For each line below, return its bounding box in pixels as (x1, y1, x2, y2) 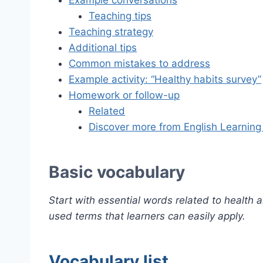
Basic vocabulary (49, 162, 185, 183)
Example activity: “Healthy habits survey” (69, 73, 261, 86)
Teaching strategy (69, 26, 153, 38)
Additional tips (69, 42, 137, 54)
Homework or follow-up (69, 89, 180, 102)
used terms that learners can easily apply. (49, 210, 245, 222)
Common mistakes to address (69, 58, 210, 70)
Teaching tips (89, 10, 151, 22)
